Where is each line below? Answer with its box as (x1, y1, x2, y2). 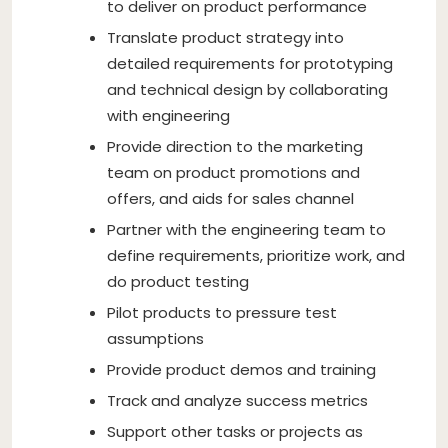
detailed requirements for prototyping (107, 52, 393, 74)
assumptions (107, 327, 204, 349)
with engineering (107, 104, 230, 126)
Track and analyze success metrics (107, 389, 368, 411)
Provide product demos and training (107, 358, 376, 380)
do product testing (107, 270, 249, 292)
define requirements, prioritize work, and (107, 244, 405, 266)
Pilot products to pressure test (107, 301, 337, 323)
